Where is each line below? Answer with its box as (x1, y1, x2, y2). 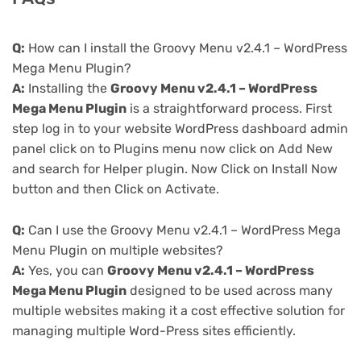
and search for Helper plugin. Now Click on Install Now (12, 161, 338, 177)
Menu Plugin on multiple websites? (12, 243, 223, 259)
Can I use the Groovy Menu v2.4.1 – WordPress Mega (25, 222, 341, 239)
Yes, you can (25, 263, 107, 279)
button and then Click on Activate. (12, 181, 219, 197)
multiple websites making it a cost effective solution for (12, 303, 345, 319)
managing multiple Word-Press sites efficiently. (12, 323, 296, 339)
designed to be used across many (127, 283, 333, 299)
